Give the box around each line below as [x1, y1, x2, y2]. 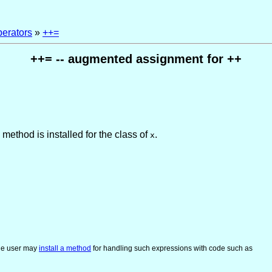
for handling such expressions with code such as [91, 243, 253, 253]
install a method [39, 243, 91, 253]
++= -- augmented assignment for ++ [30, 52, 242, 66]
